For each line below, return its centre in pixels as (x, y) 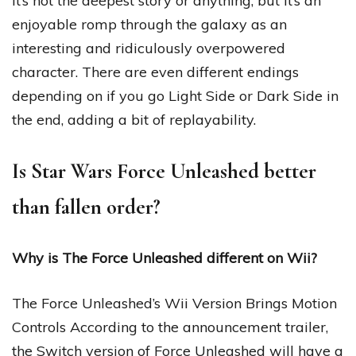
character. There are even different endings (155, 72)
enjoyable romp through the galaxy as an (149, 24)
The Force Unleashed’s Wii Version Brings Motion (174, 303)
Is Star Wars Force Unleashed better (164, 171)
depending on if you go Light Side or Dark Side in (175, 95)
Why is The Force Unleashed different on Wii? (164, 257)
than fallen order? (86, 207)
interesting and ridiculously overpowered (149, 48)
